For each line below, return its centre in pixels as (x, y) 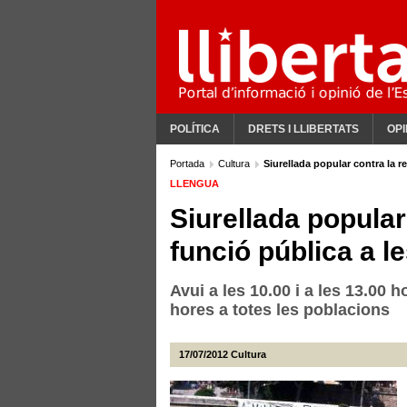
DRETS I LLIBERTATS (303, 129)
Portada (189, 164)
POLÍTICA (195, 129)
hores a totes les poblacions (280, 310)
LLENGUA (194, 184)
